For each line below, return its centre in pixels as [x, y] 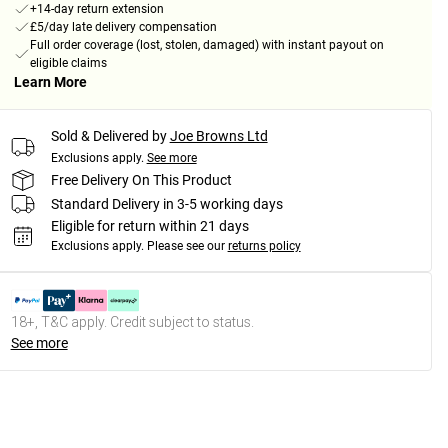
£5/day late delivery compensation [123, 27]
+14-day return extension [96, 9]
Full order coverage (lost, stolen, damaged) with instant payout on [206, 45]
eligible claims [68, 63]
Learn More [50, 82]
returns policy [264, 246]
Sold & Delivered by [108, 136]
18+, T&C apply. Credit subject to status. [132, 322]
